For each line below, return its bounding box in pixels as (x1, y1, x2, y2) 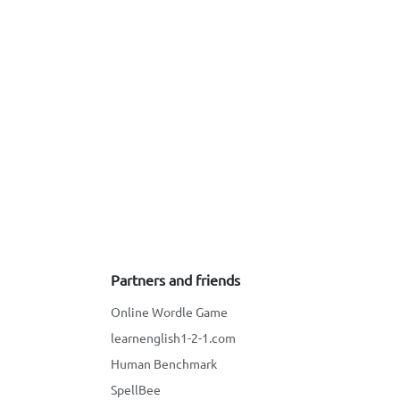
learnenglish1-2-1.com (111, 329, 236, 346)
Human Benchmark (111, 355, 217, 371)
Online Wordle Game (111, 304, 228, 320)
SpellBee (111, 381, 161, 397)
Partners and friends (111, 271, 240, 288)
